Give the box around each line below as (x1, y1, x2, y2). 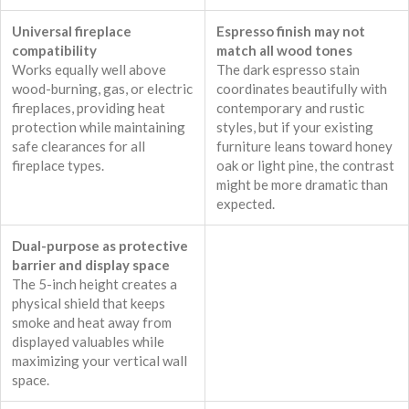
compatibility (12, 42, 97, 59)
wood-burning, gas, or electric (12, 80, 193, 98)
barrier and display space (12, 257, 170, 274)
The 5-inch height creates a (12, 276, 177, 293)
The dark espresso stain (216, 61, 360, 79)
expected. (216, 195, 275, 213)
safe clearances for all (12, 138, 145, 155)
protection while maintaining (12, 119, 185, 136)
